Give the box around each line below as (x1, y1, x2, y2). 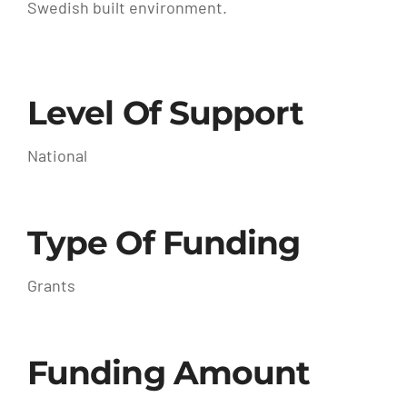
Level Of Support (26, 93, 304, 134)
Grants (26, 275, 75, 296)
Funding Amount (26, 352, 311, 393)
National (26, 145, 87, 166)
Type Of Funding (26, 223, 301, 263)
